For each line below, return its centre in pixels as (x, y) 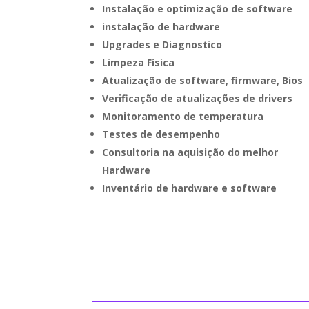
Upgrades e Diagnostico (162, 44)
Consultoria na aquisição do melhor (190, 152)
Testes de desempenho (161, 134)
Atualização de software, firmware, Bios (203, 80)
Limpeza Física (139, 62)
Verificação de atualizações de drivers (198, 98)
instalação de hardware (161, 26)
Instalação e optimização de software (198, 8)
